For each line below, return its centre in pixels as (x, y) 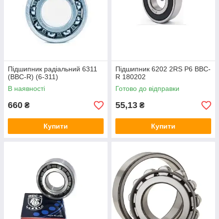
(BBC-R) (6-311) (33, 77)
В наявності (26, 88)
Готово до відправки (147, 88)
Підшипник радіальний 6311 (53, 69)
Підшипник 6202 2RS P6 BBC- (163, 69)
